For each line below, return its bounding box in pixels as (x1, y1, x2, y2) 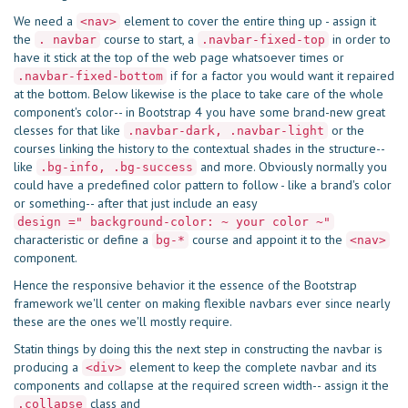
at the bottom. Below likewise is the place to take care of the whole (14, 86, 383, 102)
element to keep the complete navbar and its (126, 359, 377, 375)
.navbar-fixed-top (201, 33, 325, 46)
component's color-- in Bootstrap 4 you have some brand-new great (14, 104, 385, 120)
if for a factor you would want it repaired (167, 67, 394, 84)
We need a (14, 13, 76, 29)
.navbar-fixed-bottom (17, 69, 163, 83)
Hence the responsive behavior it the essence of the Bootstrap (14, 277, 357, 293)
